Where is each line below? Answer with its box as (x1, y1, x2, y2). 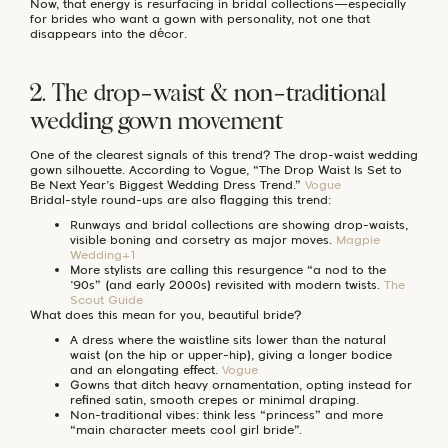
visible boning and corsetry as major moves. (70, 231, 336, 247)
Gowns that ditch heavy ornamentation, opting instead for (70, 376, 412, 392)
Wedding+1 (70, 246, 135, 262)
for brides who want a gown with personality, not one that (30, 10, 370, 26)
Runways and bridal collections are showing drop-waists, (70, 216, 408, 232)
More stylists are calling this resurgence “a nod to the (70, 261, 386, 277)
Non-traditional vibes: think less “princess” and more (70, 406, 383, 422)
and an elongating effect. (70, 361, 222, 377)
